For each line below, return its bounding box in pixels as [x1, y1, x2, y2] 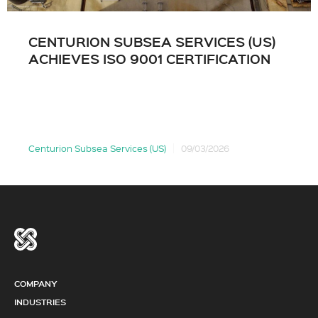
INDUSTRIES [14, 296, 66, 307]
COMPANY [14, 278, 57, 289]
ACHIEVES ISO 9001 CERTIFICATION [28, 49, 270, 67]
